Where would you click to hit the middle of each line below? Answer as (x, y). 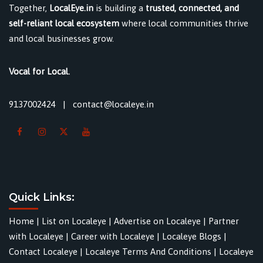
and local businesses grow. (61, 38)
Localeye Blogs (192, 237)
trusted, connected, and (192, 8)
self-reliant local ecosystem (64, 23)
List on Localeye (74, 221)
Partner (224, 221)
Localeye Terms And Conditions (148, 252)
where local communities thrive (184, 23)
